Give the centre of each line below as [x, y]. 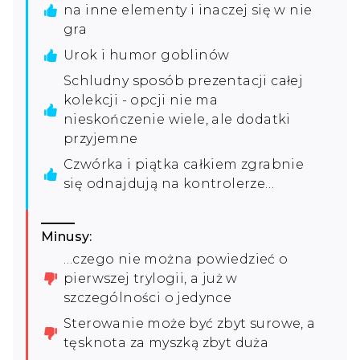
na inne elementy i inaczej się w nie [188, 10]
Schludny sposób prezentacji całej [184, 80]
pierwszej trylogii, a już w [151, 278]
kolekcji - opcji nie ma [141, 100]
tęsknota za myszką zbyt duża [166, 342]
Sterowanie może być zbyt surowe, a [190, 323]
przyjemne [101, 138]
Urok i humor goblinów [147, 55]
